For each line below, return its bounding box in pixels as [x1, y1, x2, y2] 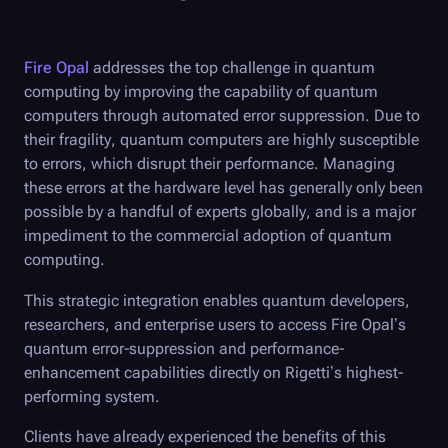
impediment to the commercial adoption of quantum [24, 226, 392, 246]
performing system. [24, 386, 160, 406]
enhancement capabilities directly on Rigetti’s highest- [24, 362, 403, 382]
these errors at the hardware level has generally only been [24, 178, 423, 198]
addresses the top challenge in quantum [89, 58, 375, 78]
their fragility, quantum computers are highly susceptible [24, 130, 419, 150]
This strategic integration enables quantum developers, [24, 290, 410, 310]
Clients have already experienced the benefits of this [24, 426, 386, 446]
